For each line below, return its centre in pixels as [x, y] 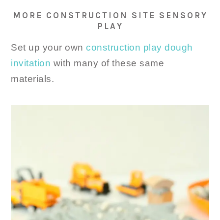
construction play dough [139, 47]
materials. [33, 79]
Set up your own [49, 47]
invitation [31, 63]
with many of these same [108, 63]
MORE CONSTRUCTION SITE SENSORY [110, 15]
